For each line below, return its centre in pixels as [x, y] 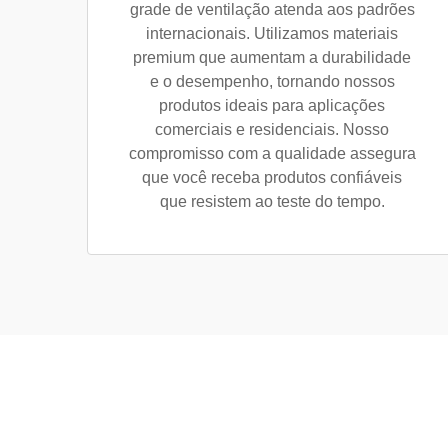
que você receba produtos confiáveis [272, 177]
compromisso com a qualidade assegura [272, 153]
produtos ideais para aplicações [272, 105]
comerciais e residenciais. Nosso [272, 129]
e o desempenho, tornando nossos [272, 81]
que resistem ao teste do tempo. [272, 201]
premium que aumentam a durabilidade [272, 57]
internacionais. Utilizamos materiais [272, 33]
